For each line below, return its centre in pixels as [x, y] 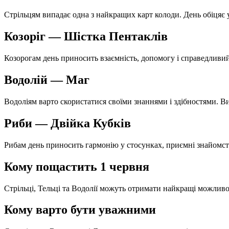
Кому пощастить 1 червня [77, 166]
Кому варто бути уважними [80, 210]
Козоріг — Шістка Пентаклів [86, 37]
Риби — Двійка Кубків [67, 123]
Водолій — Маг [47, 79]
